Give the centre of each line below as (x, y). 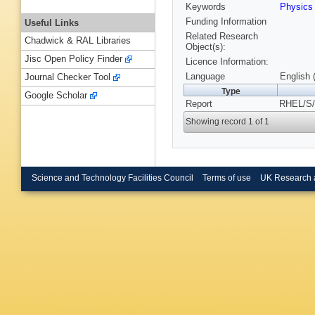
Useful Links (52, 22)
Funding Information (226, 22)
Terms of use (226, 178)
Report (199, 104)
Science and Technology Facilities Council (112, 178)
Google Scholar (56, 96)
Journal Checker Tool (67, 77)
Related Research (222, 37)
